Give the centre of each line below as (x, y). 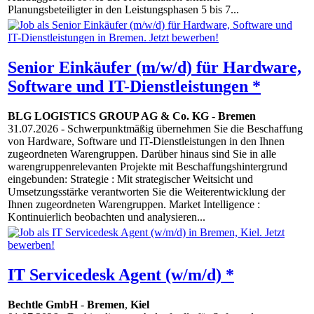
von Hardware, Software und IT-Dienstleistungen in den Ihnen (146, 142)
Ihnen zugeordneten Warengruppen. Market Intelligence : (134, 205)
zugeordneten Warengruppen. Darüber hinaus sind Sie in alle (142, 154)
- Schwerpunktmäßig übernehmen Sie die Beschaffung (180, 129)
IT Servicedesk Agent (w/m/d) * (121, 275)
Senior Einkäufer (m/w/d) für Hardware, (155, 68)
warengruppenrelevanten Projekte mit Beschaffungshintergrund (148, 167)
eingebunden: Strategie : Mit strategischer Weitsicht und (130, 179)
